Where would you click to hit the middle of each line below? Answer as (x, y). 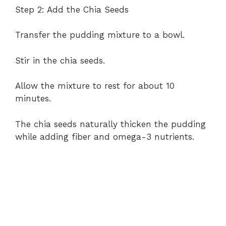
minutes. (33, 99)
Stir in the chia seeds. (60, 60)
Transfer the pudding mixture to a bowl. (100, 35)
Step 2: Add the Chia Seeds (72, 9)
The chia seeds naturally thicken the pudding (110, 124)
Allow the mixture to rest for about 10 (95, 86)
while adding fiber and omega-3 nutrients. (105, 136)
